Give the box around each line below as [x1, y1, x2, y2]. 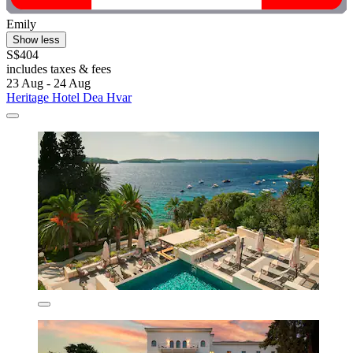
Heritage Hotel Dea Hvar [6, 91, 132, 105]
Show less [13, 34, 60, 46]
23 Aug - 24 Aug [6, 76, 91, 91]
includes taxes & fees [6, 62, 111, 76]
